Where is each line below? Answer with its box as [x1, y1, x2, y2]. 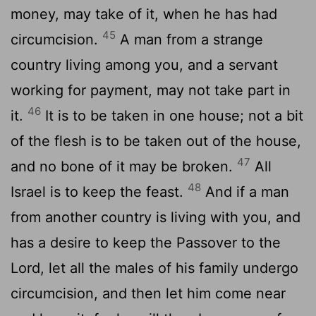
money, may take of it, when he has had [11, 5, 277, 23]
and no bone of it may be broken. [11, 157, 237, 175]
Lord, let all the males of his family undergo [11, 259, 298, 276]
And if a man [201, 183, 289, 200]
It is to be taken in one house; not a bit [41, 107, 303, 124]
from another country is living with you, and [11, 208, 300, 226]
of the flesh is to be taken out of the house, [11, 132, 301, 150]
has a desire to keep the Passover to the [11, 233, 281, 251]
